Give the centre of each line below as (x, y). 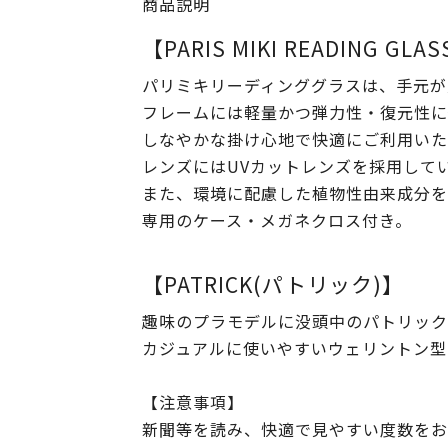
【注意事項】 (193, 402)
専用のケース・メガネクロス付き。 (277, 220)
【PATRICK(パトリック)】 (273, 284)
